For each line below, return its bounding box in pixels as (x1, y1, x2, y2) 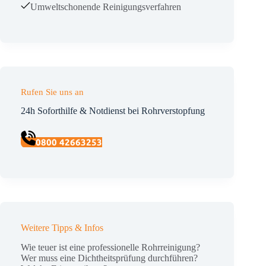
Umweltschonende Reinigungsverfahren (30, 1, 181, 12)
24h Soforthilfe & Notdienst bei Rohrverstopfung (21, 105, 205, 116)
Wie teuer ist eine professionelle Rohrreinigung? (21, 242, 200, 252)
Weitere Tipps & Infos (21, 222, 103, 233)
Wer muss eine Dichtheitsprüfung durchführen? (21, 252, 198, 263)
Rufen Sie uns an (21, 87, 84, 97)
